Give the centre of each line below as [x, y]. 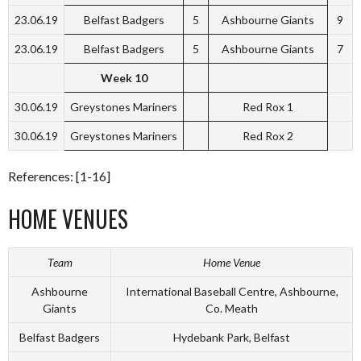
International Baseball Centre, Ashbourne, [232, 291]
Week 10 [124, 78]
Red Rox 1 [268, 107]
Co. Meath [232, 308]
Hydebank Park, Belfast [232, 337]
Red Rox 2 [268, 136]
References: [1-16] [59, 176]
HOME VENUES [68, 219]
